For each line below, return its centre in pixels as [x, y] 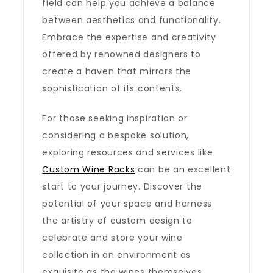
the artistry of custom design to [117, 221]
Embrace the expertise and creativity [129, 37]
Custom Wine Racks [89, 169]
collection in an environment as [117, 255]
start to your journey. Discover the [122, 186]
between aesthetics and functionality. [132, 20]
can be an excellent [183, 169]
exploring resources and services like [128, 152]
